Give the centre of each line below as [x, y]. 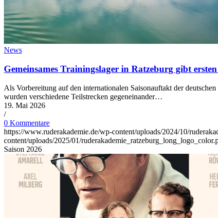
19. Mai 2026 [25, 105]
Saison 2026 [23, 149]
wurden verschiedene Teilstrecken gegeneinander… [83, 96]
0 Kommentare [27, 123]
